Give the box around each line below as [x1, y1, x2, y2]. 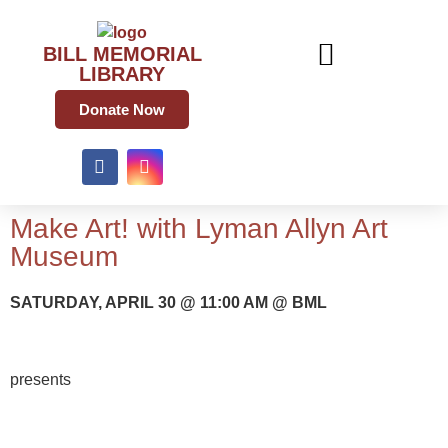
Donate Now [79, 100, 165, 118]
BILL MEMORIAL [42, 42, 202, 65]
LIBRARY [79, 62, 165, 85]
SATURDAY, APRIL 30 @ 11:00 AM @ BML [10, 293, 327, 311]
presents [10, 370, 71, 388]
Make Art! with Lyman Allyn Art [10, 212, 388, 244]
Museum [10, 240, 118, 272]
